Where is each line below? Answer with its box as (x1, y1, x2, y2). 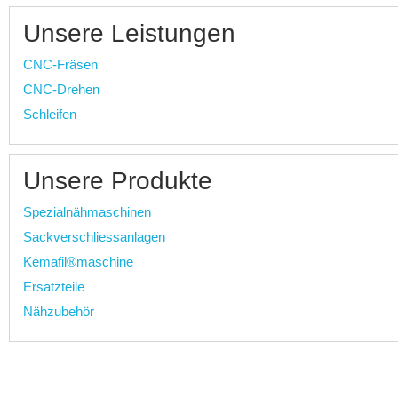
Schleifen (23, 106, 76, 122)
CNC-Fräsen (23, 56, 98, 72)
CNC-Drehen (23, 81, 99, 97)
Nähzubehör (23, 303, 94, 319)
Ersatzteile (23, 278, 84, 294)
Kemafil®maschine (23, 253, 133, 269)
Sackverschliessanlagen (23, 228, 165, 244)
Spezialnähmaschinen (23, 203, 151, 219)
